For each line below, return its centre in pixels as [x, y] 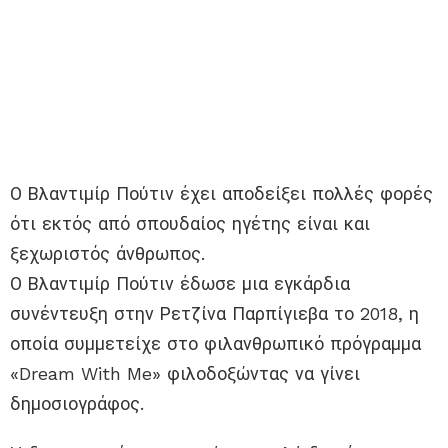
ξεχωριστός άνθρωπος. [107, 253]
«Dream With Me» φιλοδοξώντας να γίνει [185, 373]
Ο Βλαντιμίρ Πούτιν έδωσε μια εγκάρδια [180, 283]
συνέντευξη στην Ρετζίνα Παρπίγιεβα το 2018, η [214, 313]
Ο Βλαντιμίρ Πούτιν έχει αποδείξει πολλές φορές [221, 193]
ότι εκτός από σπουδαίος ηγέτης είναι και [190, 223]
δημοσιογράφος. [77, 403]
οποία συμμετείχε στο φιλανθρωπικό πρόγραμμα [215, 343]
